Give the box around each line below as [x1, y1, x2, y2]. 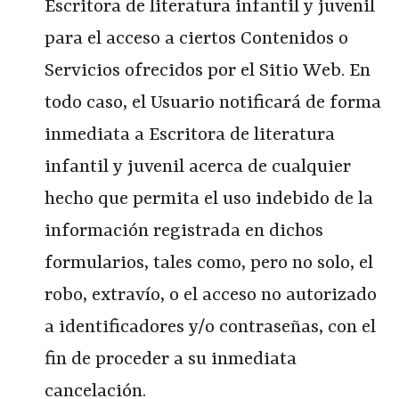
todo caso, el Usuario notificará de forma [45, 92, 381, 114]
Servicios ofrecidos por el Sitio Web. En [45, 60, 370, 82]
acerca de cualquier [184, 156, 351, 178]
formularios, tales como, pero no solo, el [45, 252, 373, 274]
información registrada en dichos [45, 220, 323, 242]
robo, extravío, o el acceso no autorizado [45, 284, 377, 306]
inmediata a [45, 124, 149, 146]
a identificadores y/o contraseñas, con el [45, 316, 376, 338]
